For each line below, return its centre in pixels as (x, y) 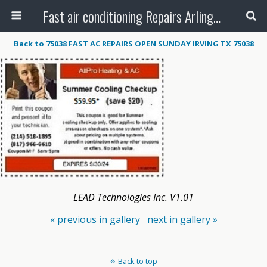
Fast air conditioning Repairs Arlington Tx (217, 16)
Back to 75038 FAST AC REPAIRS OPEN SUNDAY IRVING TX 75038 (133, 44)
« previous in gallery (95, 219)
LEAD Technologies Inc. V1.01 (133, 197)
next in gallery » (182, 219)
